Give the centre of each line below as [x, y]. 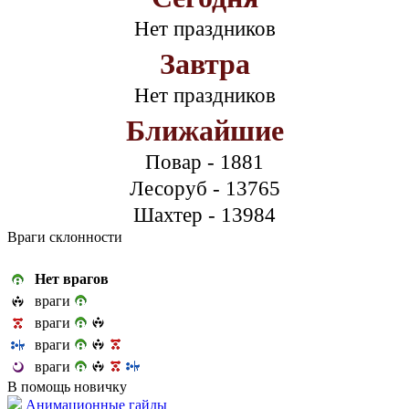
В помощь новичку [67, 386]
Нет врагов [72, 278]
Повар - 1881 [204, 161]
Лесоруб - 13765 [204, 188]
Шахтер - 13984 [204, 214]
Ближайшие [204, 130]
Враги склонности [65, 236]
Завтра [204, 63]
